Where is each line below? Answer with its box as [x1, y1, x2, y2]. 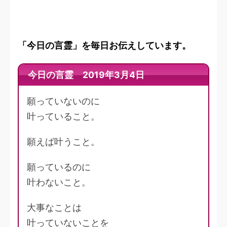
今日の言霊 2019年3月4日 [27, 69, 144, 81]
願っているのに [27, 162, 91, 173]
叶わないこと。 [27, 177, 91, 188]
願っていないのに [27, 96, 100, 107]
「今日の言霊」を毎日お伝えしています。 [18, 40, 191, 51]
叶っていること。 [27, 111, 100, 122]
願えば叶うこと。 [27, 136, 100, 147]
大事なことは [27, 202, 82, 213]
